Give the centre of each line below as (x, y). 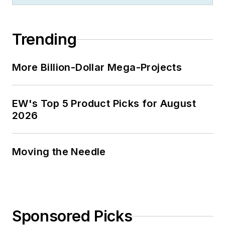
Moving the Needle (59, 152)
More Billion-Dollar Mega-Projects (97, 68)
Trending (44, 39)
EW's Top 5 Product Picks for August (104, 104)
